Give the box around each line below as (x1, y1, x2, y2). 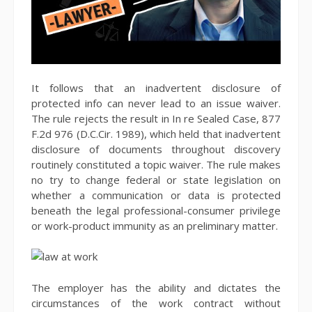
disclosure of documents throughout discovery (31, 141, 281, 156)
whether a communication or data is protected (31, 187, 281, 202)
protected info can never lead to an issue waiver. (31, 95, 281, 110)
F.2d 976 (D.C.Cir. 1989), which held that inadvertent (31, 126, 281, 141)
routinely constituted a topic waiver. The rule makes (31, 157, 281, 171)
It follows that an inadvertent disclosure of (31, 80, 281, 95)
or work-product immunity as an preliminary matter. (31, 218, 278, 233)
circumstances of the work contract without (31, 295, 281, 310)
